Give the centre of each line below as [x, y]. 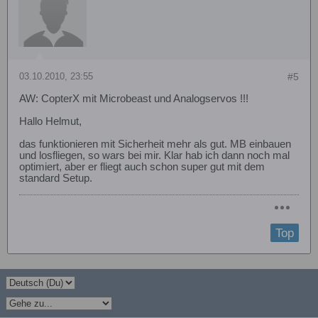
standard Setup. [56, 178]
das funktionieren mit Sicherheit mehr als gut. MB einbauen [155, 144]
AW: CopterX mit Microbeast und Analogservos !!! [134, 98]
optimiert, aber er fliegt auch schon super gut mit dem [142, 166]
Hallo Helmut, [50, 121]
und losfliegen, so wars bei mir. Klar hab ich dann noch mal [154, 155]
